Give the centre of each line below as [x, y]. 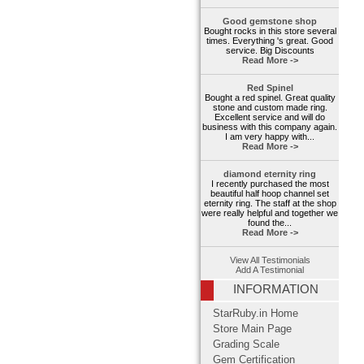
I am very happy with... [270, 137]
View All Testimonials [270, 260]
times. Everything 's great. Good [270, 41]
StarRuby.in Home [256, 314]
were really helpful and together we [270, 213]
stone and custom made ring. [270, 108]
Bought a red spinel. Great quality [270, 98]
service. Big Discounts [270, 51]
